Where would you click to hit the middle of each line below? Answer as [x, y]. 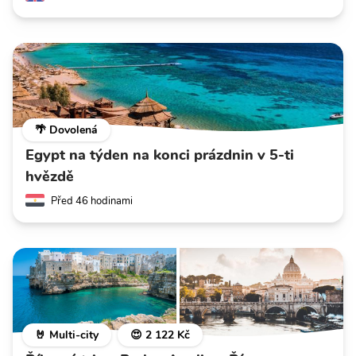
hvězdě [50, 176]
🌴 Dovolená [66, 130]
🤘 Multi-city [67, 335]
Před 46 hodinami [92, 201]
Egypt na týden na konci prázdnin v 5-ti [160, 155]
